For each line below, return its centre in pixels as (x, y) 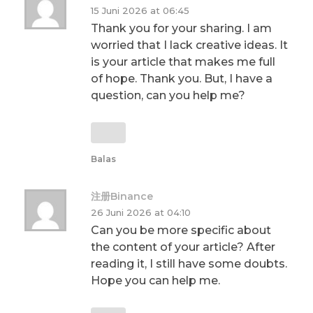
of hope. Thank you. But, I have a (182, 79)
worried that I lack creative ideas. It (189, 45)
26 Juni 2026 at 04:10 (141, 213)
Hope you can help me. (155, 281)
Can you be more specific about (181, 231)
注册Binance (122, 197)
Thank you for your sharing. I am (181, 29)
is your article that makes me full (183, 62)
